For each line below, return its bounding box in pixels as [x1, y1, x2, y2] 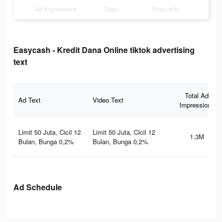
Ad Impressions [35, 4, 77, 13]
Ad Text [18, 95, 41, 105]
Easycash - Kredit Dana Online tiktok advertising [13, 44, 195, 56]
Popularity [152, 4, 180, 13]
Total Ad [185, 91, 209, 101]
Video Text [93, 95, 123, 105]
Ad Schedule [13, 181, 62, 193]
